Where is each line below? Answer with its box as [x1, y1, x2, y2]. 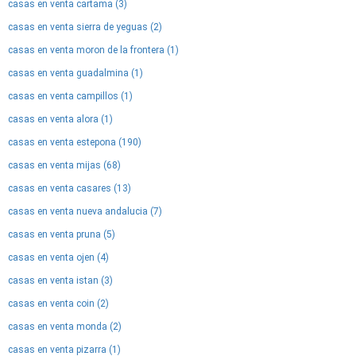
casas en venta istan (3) [8, 275, 113, 286]
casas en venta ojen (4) [8, 252, 109, 263]
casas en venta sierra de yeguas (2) [8, 21, 162, 33]
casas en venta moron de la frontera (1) [8, 44, 179, 56]
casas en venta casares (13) [8, 183, 131, 194]
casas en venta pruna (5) [8, 229, 115, 240]
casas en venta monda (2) [8, 321, 122, 332]
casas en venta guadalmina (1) [8, 68, 143, 79]
